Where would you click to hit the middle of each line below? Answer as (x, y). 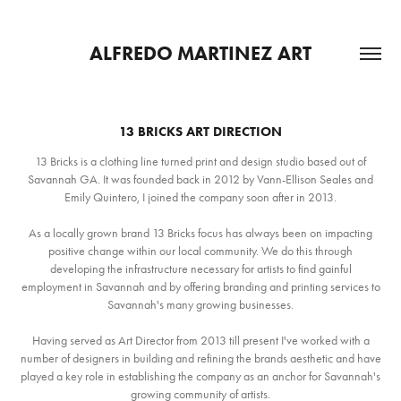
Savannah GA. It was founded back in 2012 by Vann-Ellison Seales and (200, 179)
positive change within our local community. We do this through (200, 251)
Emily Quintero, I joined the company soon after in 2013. (200, 197)
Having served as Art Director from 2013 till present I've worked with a (200, 341)
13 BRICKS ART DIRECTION (200, 132)
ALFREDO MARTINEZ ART (200, 53)
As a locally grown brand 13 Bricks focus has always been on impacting (200, 233)
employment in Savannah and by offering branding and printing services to (200, 287)
